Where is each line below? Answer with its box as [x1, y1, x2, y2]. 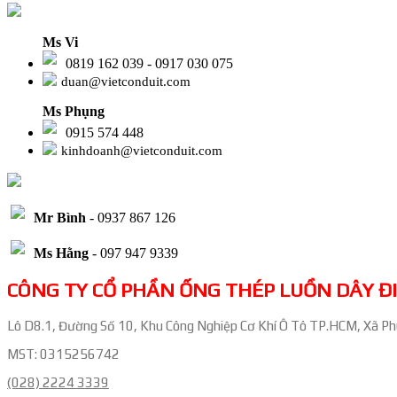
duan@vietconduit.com [61, 74, 191, 90]
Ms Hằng [34, 245, 89, 261]
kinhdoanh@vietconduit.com [61, 144, 222, 159]
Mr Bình [34, 210, 86, 226]
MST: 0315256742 [7, 346, 120, 362]
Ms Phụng [43, 104, 105, 120]
